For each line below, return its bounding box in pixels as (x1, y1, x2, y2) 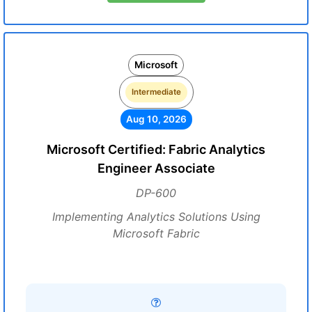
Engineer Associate (97, 161, 215, 175)
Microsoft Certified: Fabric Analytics (47, 142, 265, 157)
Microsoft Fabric (112, 226, 200, 240)
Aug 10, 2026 (125, 114, 187, 125)
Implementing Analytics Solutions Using (52, 210, 260, 224)
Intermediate (131, 87, 181, 97)
